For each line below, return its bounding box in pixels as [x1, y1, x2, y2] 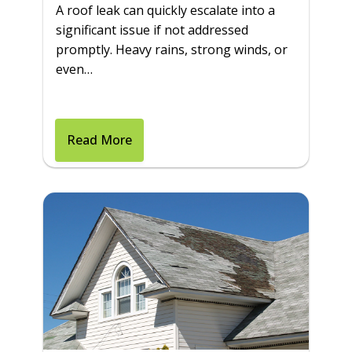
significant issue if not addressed [56, 21, 248, 39]
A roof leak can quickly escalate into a [56, 2, 275, 20]
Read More [67, 131, 132, 149]
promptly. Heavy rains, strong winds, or [56, 41, 288, 59]
